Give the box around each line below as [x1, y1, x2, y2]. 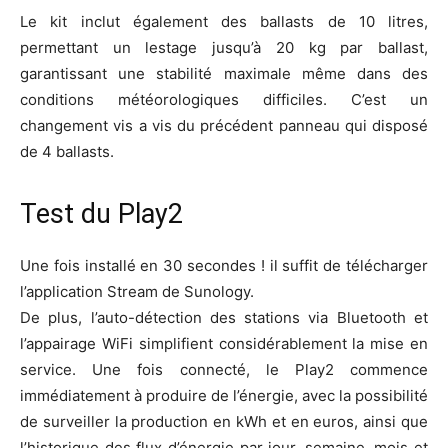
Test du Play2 [20, 198, 183, 231]
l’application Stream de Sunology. [20, 282, 254, 302]
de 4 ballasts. [20, 142, 114, 162]
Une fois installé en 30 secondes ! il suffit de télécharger [20, 256, 428, 276]
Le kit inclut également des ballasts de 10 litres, [20, 12, 428, 32]
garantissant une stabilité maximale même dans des [20, 64, 428, 84]
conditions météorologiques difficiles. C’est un [20, 90, 428, 110]
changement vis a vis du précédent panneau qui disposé [20, 116, 428, 136]
